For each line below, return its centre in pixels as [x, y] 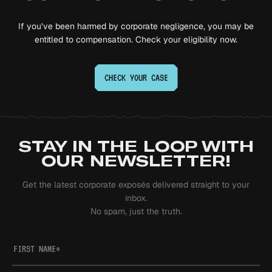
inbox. [136, 198]
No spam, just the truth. [136, 211]
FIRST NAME [35, 249]
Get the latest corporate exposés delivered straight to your [136, 185]
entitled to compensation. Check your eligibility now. [136, 39]
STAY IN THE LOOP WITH [136, 147]
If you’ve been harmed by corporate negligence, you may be [136, 26]
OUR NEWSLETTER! [136, 161]
